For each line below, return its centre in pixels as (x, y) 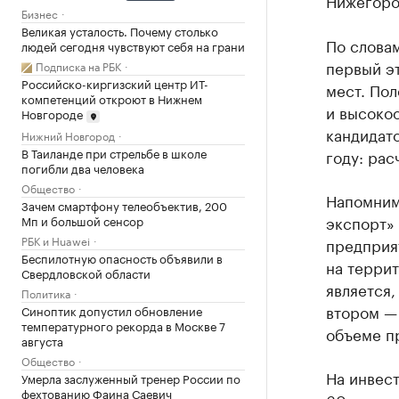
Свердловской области (86, 272)
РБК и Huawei (56, 240)
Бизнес (40, 13)
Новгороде (52, 114)
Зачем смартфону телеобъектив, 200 (124, 204)
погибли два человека (83, 167)
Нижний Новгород (68, 134)
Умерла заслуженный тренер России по (131, 377)
